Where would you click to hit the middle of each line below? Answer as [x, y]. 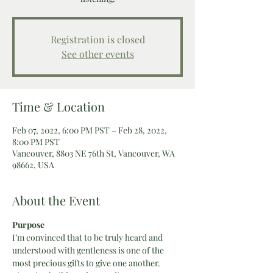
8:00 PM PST [36, 142]
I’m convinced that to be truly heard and [88, 237]
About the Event [56, 200]
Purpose [28, 225]
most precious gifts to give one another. [87, 263]
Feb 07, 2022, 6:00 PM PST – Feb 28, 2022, [90, 130]
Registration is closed [97, 39]
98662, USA [33, 165]
